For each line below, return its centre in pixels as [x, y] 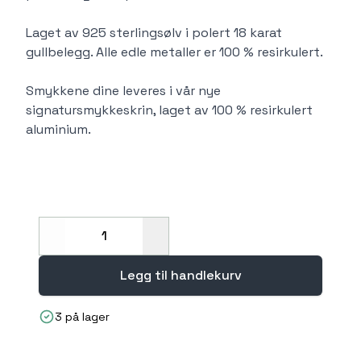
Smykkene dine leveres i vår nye [123, 90]
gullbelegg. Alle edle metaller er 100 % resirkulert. [174, 52]
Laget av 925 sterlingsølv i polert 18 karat [154, 32]
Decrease [79, 244]
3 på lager [82, 316]
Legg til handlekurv [180, 275]
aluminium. [58, 129]
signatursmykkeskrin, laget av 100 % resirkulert [169, 110]
